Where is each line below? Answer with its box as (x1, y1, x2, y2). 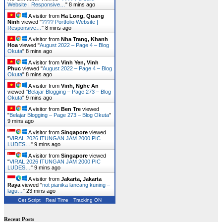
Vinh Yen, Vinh (61, 59, 99, 66)
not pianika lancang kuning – (42, 182, 110, 188)
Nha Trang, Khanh (61, 36, 108, 43)
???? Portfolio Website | (42, 19, 98, 25)
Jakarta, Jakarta (61, 176, 102, 182)
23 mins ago (26, 188, 55, 194)
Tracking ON (73, 197, 102, 203)
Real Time (46, 197, 68, 203)
